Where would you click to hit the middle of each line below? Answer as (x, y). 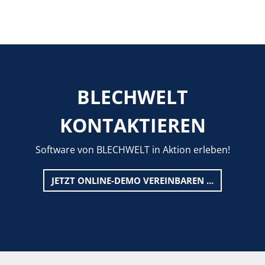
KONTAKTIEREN (132, 125)
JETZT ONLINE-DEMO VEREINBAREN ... (132, 180)
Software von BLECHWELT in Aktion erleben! (132, 150)
